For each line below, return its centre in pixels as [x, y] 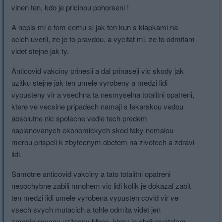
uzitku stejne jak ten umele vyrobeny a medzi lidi [89, 82]
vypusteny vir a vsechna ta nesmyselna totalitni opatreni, [103, 94]
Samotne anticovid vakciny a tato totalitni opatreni [91, 173]
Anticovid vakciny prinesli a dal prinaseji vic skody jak [98, 70]
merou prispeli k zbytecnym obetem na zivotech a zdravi [103, 142]
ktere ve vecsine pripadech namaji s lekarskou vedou [97, 106]
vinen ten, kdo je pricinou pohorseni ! [70, 7]
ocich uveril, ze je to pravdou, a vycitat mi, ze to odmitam [103, 39]
